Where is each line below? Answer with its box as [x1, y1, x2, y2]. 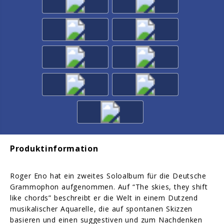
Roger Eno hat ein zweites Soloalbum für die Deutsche [10, 170, 206, 180]
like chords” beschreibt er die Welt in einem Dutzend [10, 192, 198, 202]
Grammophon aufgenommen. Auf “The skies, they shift [10, 181, 208, 191]
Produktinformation [10, 143, 98, 154]
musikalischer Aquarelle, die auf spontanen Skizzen [10, 203, 193, 213]
